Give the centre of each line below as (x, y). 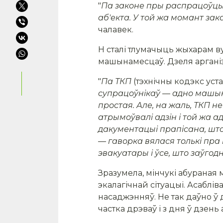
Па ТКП (117, 81)
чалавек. (116, 30)
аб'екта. (115, 18)
